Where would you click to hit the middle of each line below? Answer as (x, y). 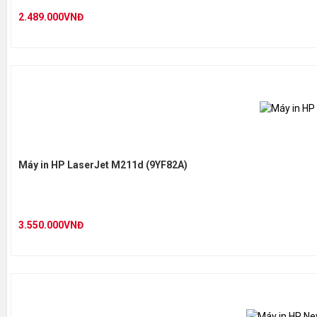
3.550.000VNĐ (51, 225)
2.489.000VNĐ (51, 17)
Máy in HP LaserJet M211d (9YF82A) (103, 165)
